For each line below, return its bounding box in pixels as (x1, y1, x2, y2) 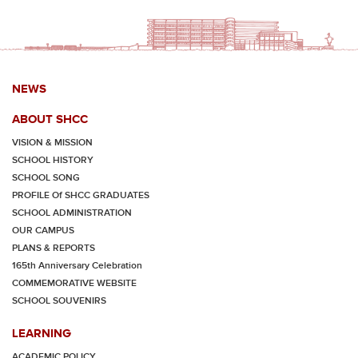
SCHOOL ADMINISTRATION (12, 207, 132, 219)
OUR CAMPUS (12, 225, 74, 237)
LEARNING (12, 326, 71, 340)
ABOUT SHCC (12, 112, 88, 125)
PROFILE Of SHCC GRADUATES (12, 189, 149, 201)
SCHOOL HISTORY (12, 154, 93, 166)
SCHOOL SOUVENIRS (12, 295, 106, 307)
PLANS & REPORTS (12, 242, 95, 254)
